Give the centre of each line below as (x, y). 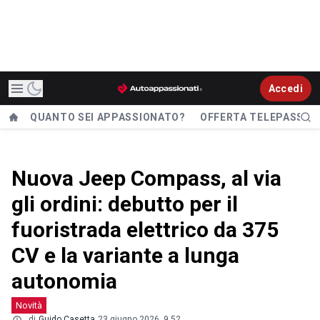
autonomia (64, 281)
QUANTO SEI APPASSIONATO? (108, 117)
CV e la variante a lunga (125, 255)
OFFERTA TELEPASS (252, 117)
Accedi (285, 88)
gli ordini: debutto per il (125, 204)
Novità (29, 305)
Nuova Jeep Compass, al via (146, 178)
